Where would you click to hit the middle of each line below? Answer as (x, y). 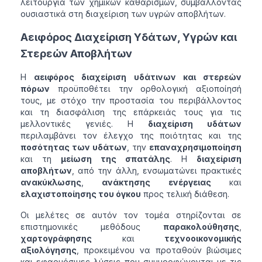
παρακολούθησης (201, 227)
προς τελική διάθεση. (185, 194)
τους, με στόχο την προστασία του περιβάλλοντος (131, 101)
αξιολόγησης (48, 250)
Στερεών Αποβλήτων (76, 54)
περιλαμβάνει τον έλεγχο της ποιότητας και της (131, 136)
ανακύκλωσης (51, 182)
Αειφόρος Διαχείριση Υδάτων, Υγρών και (128, 37)
